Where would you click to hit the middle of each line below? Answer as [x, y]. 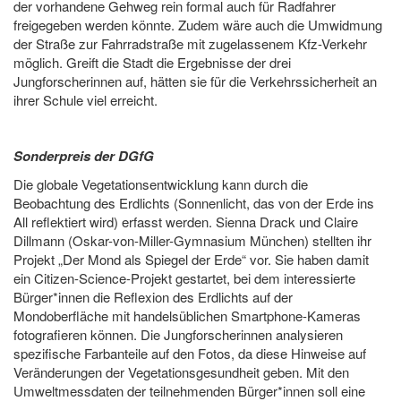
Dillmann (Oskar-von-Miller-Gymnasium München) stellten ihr [192, 241]
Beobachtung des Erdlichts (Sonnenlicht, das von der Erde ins [194, 203]
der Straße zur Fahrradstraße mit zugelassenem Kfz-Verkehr [190, 44]
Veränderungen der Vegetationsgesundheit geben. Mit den [181, 372]
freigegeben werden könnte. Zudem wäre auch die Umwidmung [198, 25]
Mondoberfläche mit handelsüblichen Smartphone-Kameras [187, 316]
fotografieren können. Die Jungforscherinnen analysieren [178, 335]
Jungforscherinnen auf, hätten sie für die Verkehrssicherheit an [195, 81]
